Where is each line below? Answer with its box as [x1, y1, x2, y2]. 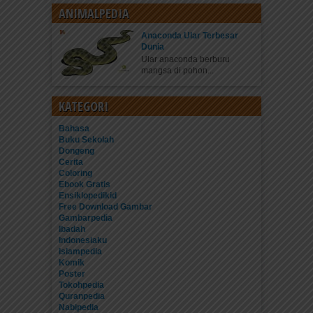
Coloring [59, 168, 92, 178]
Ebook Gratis [59, 180, 110, 189]
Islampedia [59, 247, 102, 256]
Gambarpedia [59, 213, 112, 223]
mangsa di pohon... [141, 66, 214, 75]
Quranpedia [59, 291, 105, 301]
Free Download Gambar [59, 202, 152, 212]
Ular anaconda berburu [141, 54, 230, 64]
